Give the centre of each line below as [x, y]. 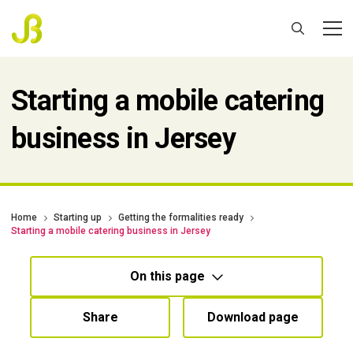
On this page [167, 276]
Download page [253, 317]
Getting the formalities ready [181, 217]
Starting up [78, 217]
